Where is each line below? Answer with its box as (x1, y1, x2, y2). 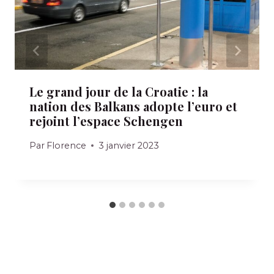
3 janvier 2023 (98, 139, 160, 151)
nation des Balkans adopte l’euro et (29, 98, 237, 115)
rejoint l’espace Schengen (29, 113, 183, 130)
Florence (46, 139, 87, 151)
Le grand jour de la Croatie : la (29, 83, 208, 100)
